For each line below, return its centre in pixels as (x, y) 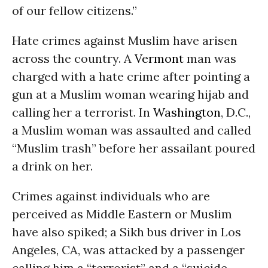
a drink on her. (52, 166)
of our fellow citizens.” (74, 10)
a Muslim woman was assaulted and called (132, 130)
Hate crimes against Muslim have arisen (125, 40)
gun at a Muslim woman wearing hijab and (130, 94)
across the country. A (73, 58)
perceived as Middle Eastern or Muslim (122, 214)
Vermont (159, 58)
